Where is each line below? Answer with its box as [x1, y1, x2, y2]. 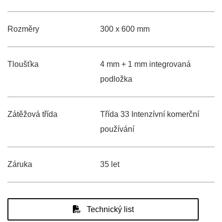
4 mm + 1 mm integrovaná [100, 60, 191, 68]
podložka [100, 75, 132, 83]
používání [100, 125, 134, 133]
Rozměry [7, 25, 39, 33]
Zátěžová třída [7, 110, 57, 118]
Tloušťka [7, 60, 39, 68]
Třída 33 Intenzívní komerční [100, 110, 199, 118]
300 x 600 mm [100, 25, 150, 33]
